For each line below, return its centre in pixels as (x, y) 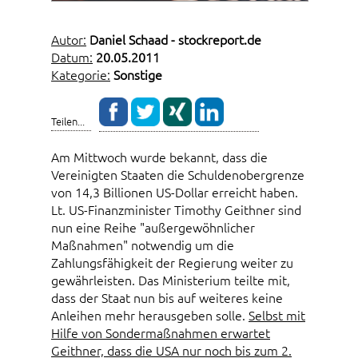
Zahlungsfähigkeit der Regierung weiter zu (172, 263)
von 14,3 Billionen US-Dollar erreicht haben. (175, 192)
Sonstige (138, 75)
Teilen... (68, 121)
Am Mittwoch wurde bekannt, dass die (159, 157)
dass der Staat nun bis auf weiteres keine (167, 298)
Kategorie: (81, 75)
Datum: (72, 57)
